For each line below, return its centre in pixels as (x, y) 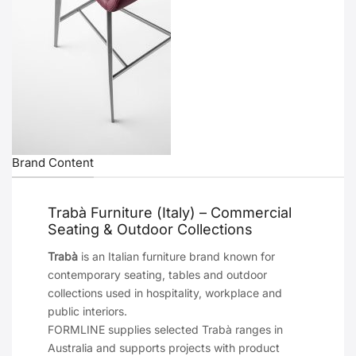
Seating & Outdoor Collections (150, 230)
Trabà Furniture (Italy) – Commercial (170, 213)
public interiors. (87, 311)
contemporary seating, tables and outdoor (157, 275)
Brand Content (53, 163)
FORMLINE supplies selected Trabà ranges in (165, 330)
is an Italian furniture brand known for (176, 257)
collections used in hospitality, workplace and (165, 293)
